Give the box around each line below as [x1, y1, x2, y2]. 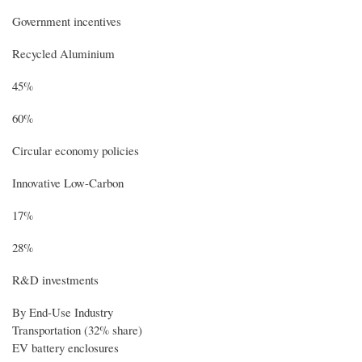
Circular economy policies [12, 141, 139, 158]
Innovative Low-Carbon [12, 174, 124, 191]
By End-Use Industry [12, 303, 113, 320]
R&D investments [12, 271, 99, 288]
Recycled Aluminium [12, 44, 115, 61]
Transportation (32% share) [12, 321, 142, 338]
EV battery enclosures [12, 339, 119, 356]
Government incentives [12, 12, 121, 29]
